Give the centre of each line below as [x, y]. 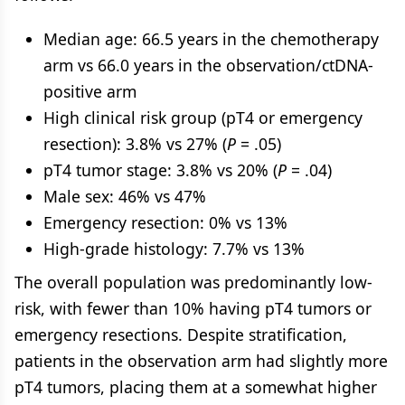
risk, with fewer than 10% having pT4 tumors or [193, 308]
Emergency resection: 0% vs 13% [165, 222]
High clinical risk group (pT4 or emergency [203, 118]
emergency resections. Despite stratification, [181, 334]
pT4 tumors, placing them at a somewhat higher [196, 387]
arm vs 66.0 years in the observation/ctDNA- [208, 65]
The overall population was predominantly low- [193, 282]
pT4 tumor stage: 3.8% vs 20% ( [160, 170]
